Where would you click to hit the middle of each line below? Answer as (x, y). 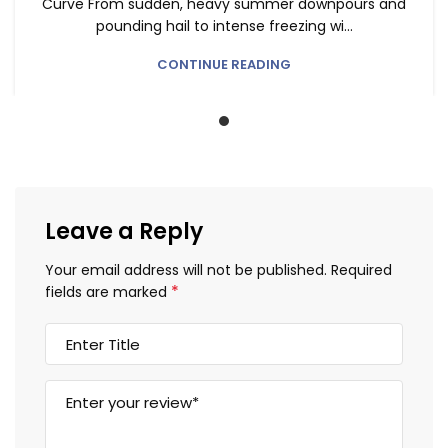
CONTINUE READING (224, 65)
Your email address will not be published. (186, 270)
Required (361, 270)
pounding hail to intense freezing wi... (224, 26)
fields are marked (108, 292)
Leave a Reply (124, 232)
